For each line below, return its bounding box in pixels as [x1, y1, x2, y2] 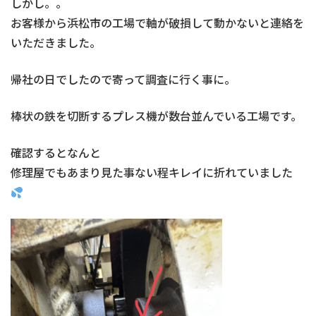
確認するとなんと [11, 144, 101, 161]
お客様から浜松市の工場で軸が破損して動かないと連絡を [11, 14, 304, 31]
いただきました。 [11, 34, 101, 51]
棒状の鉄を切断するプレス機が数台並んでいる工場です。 [11, 107, 302, 124]
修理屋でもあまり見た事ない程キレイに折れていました [11, 164, 293, 181]
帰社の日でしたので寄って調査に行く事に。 [11, 71, 236, 87]
